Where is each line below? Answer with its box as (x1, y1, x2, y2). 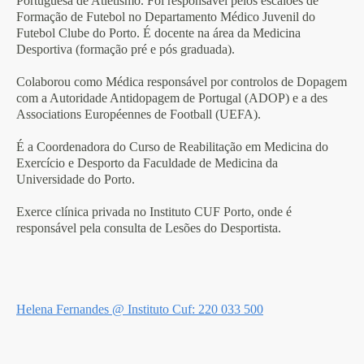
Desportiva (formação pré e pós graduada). (16, 42, 238, 56)
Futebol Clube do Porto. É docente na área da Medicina (16, 26, 301, 40)
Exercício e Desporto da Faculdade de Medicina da (16, 156, 278, 170)
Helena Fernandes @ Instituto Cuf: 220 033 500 (16, 302, 263, 316)
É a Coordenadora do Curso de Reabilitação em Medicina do (16, 140, 328, 154)
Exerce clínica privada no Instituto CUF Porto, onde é (16, 205, 292, 219)
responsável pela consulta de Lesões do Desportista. (16, 221, 284, 235)
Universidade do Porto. (16, 172, 138, 186)
